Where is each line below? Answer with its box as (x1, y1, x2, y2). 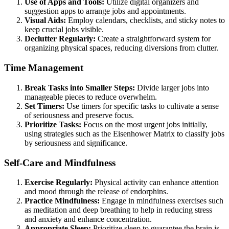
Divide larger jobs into (135, 83, 209, 92)
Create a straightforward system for (96, 34, 211, 43)
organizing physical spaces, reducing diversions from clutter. (25, 43, 218, 53)
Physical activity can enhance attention (93, 178, 219, 187)
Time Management (4, 62, 83, 74)
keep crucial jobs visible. (25, 25, 104, 34)
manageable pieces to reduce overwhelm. (25, 92, 157, 101)
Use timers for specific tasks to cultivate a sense (64, 101, 219, 110)
